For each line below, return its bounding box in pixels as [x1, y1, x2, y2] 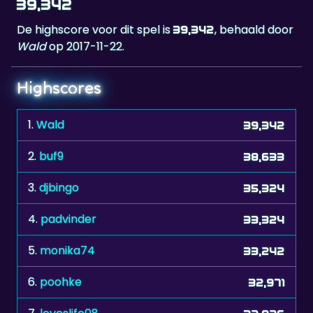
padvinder [41, 211, 96, 228]
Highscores [17, 77, 101, 99]
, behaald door [214, 22, 293, 38]
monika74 [40, 242, 95, 259]
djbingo [39, 180, 79, 196]
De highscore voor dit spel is [17, 22, 173, 38]
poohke [40, 274, 82, 291]
